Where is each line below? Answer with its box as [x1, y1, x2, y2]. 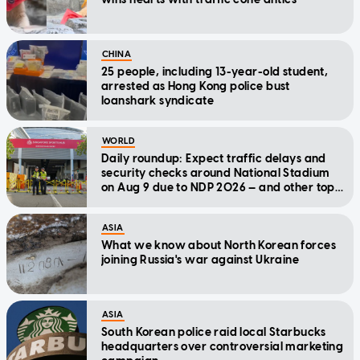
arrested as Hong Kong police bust [101, 80, 290, 94]
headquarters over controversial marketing [101, 340, 344, 354]
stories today [101, 195, 174, 210]
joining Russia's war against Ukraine [101, 253, 300, 268]
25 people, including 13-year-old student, [101, 65, 329, 80]
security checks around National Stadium [101, 166, 330, 181]
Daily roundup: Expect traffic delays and [101, 152, 326, 166]
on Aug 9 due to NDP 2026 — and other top [101, 181, 335, 195]
